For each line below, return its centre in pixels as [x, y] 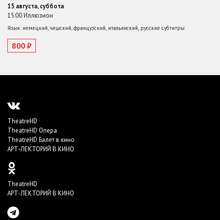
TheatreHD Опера [32, 130]
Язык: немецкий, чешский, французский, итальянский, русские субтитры [96, 28]
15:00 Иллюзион [30, 15]
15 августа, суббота [36, 6]
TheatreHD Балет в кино [41, 140]
